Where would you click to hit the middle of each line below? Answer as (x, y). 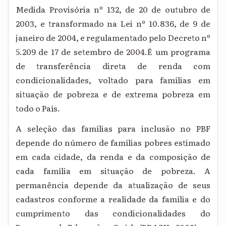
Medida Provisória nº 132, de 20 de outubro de (113, 9)
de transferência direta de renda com (113, 66)
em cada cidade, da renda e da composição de (113, 157)
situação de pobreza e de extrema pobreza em (113, 94)
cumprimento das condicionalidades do (113, 213)
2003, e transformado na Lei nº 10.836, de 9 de (113, 23)
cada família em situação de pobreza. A (113, 171)
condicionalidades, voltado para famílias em (113, 80)
